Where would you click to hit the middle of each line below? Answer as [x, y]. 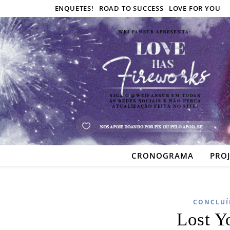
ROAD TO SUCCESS [131, 8]
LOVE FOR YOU [195, 8]
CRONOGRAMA [162, 156]
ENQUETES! [74, 8]
